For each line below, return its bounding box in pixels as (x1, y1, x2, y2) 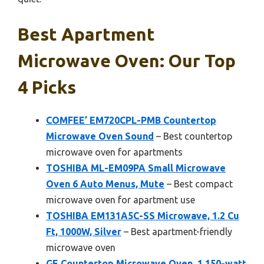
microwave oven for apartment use (46, 194, 195, 205)
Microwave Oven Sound (46, 130, 154, 141)
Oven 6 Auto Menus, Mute (46, 178, 164, 189)
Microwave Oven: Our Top (18, 50, 236, 71)
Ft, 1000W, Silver (46, 226, 121, 237)
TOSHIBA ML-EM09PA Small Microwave (46, 162, 226, 173)
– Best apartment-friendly (121, 226, 232, 237)
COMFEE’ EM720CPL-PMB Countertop (46, 114, 216, 126)
